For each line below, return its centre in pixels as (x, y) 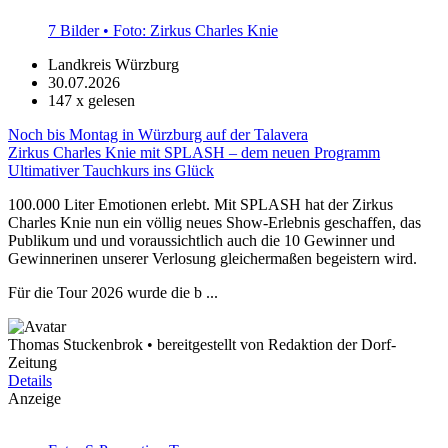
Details (30, 380)
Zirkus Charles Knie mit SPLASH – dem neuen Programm (194, 152)
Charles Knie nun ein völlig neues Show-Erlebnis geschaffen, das (214, 222)
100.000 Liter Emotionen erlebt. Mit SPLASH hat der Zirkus (200, 204)
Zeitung (32, 362)
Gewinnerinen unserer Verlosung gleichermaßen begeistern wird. (212, 258)
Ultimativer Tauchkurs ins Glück (111, 170)
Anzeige (34, 398)
